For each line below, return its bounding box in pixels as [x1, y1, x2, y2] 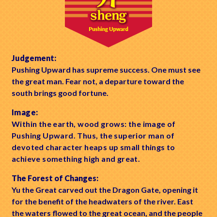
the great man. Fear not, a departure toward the [12, 77, 184, 86]
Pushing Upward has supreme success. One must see [12, 65, 201, 75]
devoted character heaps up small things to [12, 142, 175, 152]
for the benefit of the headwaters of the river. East [12, 197, 193, 206]
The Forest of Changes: [12, 173, 98, 183]
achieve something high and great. [12, 154, 140, 164]
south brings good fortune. [12, 88, 108, 98]
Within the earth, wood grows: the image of [12, 119, 176, 129]
